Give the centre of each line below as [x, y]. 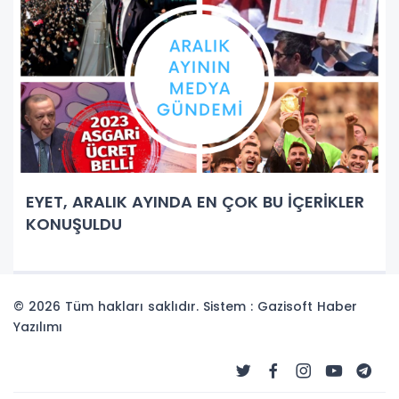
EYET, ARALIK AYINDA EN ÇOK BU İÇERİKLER [49, 201]
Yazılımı [38, 327]
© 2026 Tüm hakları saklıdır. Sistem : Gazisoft [165, 306]
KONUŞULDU [74, 224]
